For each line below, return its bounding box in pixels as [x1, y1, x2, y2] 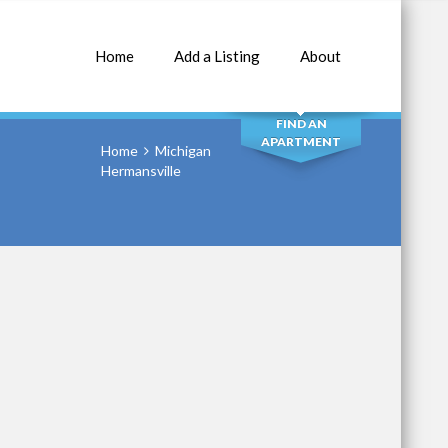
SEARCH [264, 55, 338, 79]
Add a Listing [174, 47, 260, 65]
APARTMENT [261, 134, 341, 149]
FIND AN [275, 116, 327, 131]
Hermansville [101, 162, 181, 179]
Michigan [155, 142, 211, 159]
